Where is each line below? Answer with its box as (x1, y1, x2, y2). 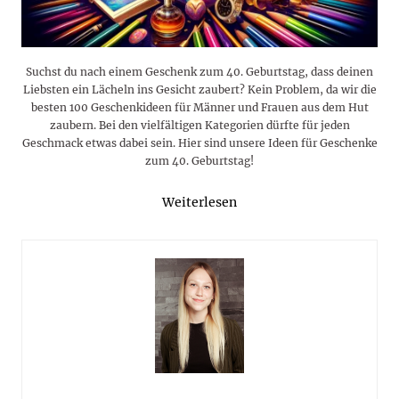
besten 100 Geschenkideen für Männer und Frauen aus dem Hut (30, 101, 369, 115)
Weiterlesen (162, 194, 237, 211)
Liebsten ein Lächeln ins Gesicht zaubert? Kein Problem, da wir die (22, 83, 377, 97)
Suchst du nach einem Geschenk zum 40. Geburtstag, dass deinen (26, 65, 373, 79)
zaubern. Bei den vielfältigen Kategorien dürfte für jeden (49, 118, 350, 133)
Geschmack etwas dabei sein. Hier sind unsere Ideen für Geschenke (21, 136, 378, 151)
